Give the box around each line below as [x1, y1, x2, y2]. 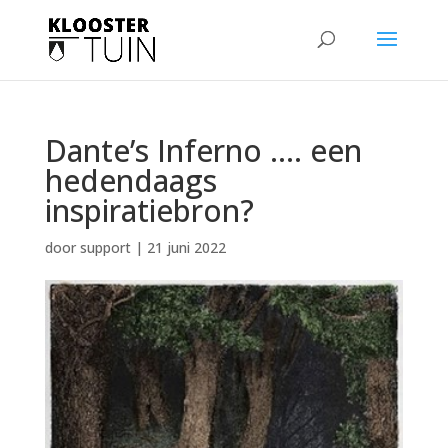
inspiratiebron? [44, 190, 254, 231]
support [79, 238, 131, 257]
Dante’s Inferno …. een [44, 130, 362, 171]
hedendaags [44, 160, 217, 201]
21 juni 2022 [146, 238, 226, 257]
